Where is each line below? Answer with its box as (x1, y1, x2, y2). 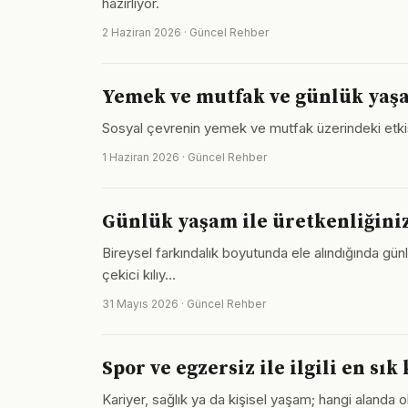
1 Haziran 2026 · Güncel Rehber (102, 150, 267, 164)
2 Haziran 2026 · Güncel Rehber (102, 25, 269, 39)
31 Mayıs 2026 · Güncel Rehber (102, 297, 266, 311)
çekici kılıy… (102, 266, 176, 283)
